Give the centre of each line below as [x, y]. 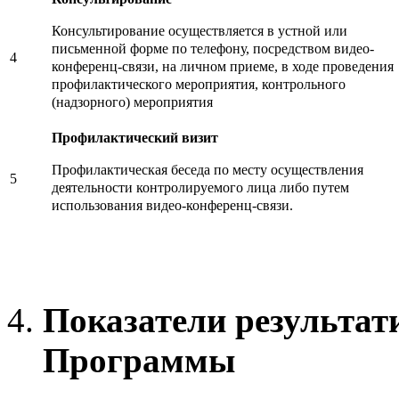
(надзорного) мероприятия [132, 102]
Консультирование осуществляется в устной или [199, 31]
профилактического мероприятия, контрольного [199, 85]
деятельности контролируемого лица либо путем [200, 188]
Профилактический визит [135, 138]
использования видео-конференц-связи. [172, 206]
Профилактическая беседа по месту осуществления [208, 170]
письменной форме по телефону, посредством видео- [213, 49]
